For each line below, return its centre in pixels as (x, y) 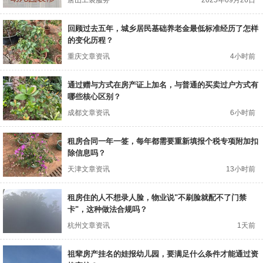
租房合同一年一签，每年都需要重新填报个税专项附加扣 (163, 141)
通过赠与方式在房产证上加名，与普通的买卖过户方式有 (163, 85)
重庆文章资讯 (89, 57)
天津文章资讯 (89, 169)
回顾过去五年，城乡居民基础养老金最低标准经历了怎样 (163, 29)
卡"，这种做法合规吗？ (107, 210)
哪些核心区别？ (94, 97)
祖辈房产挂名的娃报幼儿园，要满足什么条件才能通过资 (163, 254)
